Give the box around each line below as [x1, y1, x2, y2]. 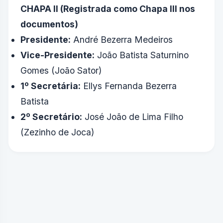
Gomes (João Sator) [20, 65, 102, 76]
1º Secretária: [20, 81, 81, 92]
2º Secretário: [20, 111, 82, 122]
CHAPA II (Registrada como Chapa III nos [20, 3, 195, 14]
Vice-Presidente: [20, 50, 95, 61]
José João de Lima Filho [82, 111, 183, 122]
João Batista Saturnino [95, 50, 189, 61]
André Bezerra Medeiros [71, 34, 173, 45]
